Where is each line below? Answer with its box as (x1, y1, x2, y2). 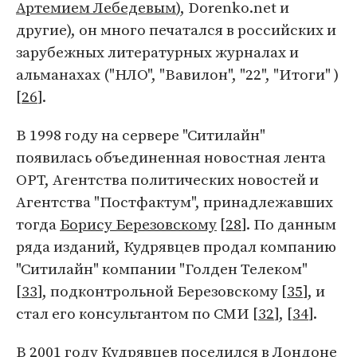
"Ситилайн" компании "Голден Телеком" (16, 258, 308, 279)
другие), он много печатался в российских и (16, 19, 336, 40)
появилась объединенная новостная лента (16, 147, 326, 167)
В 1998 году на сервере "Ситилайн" (16, 124, 265, 145)
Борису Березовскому (60, 214, 217, 234)
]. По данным (241, 214, 336, 234)
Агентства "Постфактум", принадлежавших (16, 191, 333, 212)
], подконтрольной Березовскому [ (37, 280, 287, 301)
